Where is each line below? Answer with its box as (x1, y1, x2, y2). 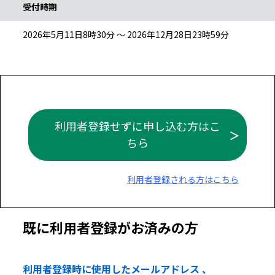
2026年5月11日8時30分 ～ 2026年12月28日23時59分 (23, 28, 229, 41)
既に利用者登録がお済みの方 (23, 217, 198, 237)
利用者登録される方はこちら (126, 172, 239, 185)
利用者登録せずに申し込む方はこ (54, 117, 220, 134)
